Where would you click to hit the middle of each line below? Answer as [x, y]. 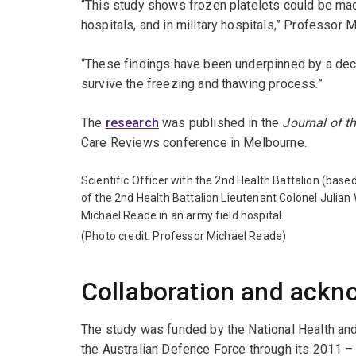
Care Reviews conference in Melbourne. [194, 143]
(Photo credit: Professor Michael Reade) [184, 236]
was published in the [221, 123]
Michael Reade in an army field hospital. [183, 216]
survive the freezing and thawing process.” [202, 84]
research [132, 123]
